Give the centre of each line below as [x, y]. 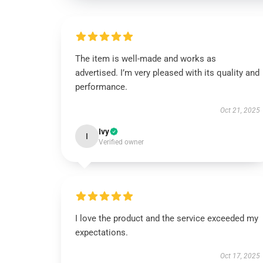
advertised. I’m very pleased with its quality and [167, 73]
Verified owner [121, 142]
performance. [101, 87]
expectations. [102, 232]
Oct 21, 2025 [240, 110]
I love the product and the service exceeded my [167, 218]
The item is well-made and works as [146, 59]
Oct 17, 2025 [240, 256]
